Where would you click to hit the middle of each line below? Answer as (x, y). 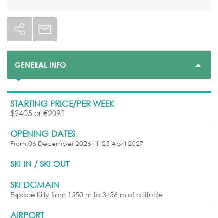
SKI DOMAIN (35, 185)
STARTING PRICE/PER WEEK (62, 104)
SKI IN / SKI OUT (40, 164)
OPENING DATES (43, 134)
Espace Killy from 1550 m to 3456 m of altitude (86, 195)
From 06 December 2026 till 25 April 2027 (77, 144)
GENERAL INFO (40, 65)
